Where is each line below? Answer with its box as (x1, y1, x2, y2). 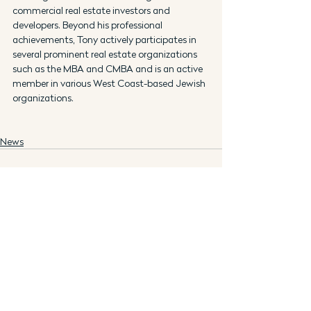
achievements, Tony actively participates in (12, 33, 199, 45)
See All (194, 230, 222, 242)
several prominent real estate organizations (12, 48, 199, 60)
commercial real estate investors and (12, 4, 172, 16)
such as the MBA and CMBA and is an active (12, 62, 205, 74)
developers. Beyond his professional (12, 19, 165, 31)
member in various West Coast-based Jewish (12, 77, 208, 89)
